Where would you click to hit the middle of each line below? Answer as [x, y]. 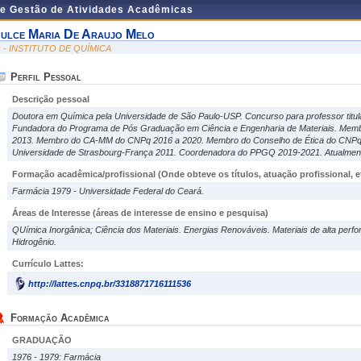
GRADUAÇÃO [42, 340]
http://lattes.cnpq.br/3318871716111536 [110, 284]
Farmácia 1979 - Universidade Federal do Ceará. [108, 191]
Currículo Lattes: [48, 263]
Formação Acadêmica [60, 318]
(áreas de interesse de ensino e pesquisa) [180, 213]
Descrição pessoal [51, 99]
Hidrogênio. [34, 242]
